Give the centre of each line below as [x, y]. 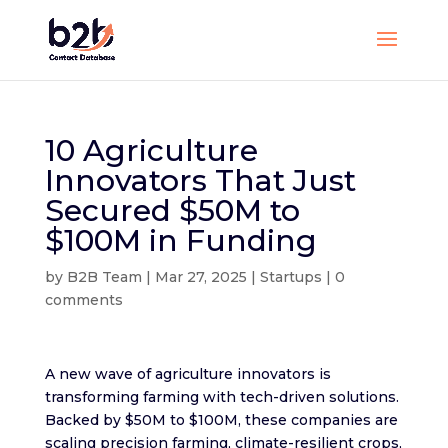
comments [83, 300]
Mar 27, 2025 [200, 277]
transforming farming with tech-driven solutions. [221, 397]
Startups [290, 277]
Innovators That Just [200, 180]
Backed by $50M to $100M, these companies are [221, 420]
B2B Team [104, 277]
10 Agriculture [151, 150]
